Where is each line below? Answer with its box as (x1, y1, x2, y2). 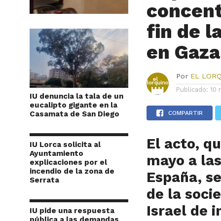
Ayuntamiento (30, 148, 83, 158)
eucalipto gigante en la (30, 100, 117, 110)
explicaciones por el (30, 157, 107, 167)
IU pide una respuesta (30, 206, 114, 215)
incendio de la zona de (30, 166, 114, 176)
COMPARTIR (168, 109, 203, 116)
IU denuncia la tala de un (30, 91, 123, 101)
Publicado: (176, 85, 209, 93)
